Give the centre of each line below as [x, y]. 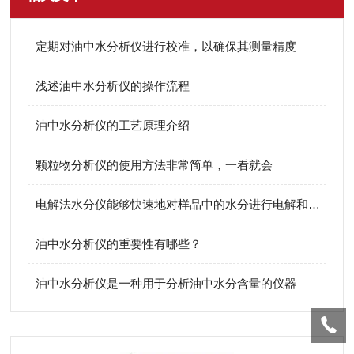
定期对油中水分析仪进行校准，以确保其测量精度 [166, 46]
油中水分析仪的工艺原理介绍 [113, 125]
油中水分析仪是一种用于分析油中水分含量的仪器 [166, 283]
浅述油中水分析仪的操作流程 [113, 86]
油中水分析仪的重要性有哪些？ [119, 244]
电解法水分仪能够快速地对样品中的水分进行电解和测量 [314, 204]
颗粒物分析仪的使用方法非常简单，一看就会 [154, 165]
